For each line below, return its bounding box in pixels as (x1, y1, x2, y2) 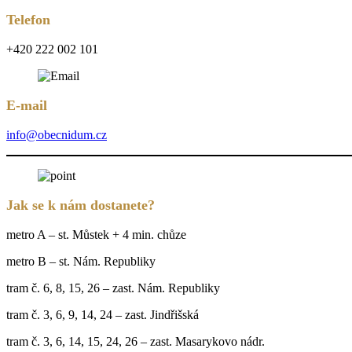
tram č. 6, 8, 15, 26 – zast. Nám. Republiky (6, 280, 220, 295)
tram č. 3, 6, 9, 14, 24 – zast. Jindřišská (6, 307, 199, 321)
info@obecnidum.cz (6, 127, 107, 141)
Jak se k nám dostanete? (6, 196, 155, 213)
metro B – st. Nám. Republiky (6, 254, 156, 268)
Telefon (6, 11, 50, 27)
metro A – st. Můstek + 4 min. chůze (6, 227, 186, 241)
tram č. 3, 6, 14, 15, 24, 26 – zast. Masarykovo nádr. (6, 334, 265, 348)
